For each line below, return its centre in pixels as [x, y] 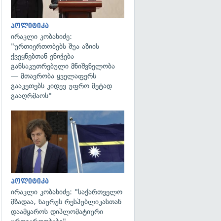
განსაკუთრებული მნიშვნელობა [63, 66]
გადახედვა [156, 121]
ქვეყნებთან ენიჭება [42, 56]
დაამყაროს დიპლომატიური [57, 211]
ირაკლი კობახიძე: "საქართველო [67, 192]
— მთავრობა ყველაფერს [54, 76]
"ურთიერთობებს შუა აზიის [55, 46]
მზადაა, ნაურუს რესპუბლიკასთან [66, 202]
